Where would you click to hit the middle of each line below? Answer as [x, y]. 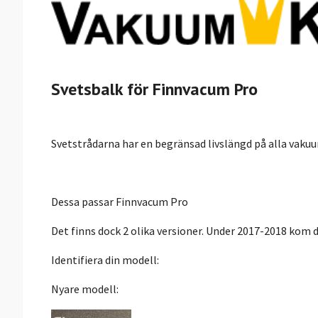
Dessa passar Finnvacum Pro [120, 201]
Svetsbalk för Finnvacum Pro [154, 89]
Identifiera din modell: [106, 259]
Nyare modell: [85, 289]
